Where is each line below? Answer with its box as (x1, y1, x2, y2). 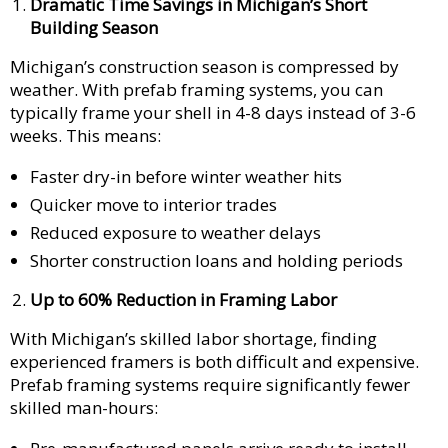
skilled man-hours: (10, 395, 158, 419)
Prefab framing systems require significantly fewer (10, 372, 410, 396)
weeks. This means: (10, 123, 161, 147)
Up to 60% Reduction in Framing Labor (30, 287, 337, 311)
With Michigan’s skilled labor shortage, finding (10, 326, 377, 350)
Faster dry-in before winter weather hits (30, 164, 342, 188)
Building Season (30, 15, 158, 39)
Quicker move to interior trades (30, 192, 277, 216)
